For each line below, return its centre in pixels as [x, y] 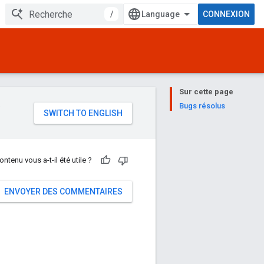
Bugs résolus [202, 106]
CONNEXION [226, 14]
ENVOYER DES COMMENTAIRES [63, 192]
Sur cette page [206, 92]
